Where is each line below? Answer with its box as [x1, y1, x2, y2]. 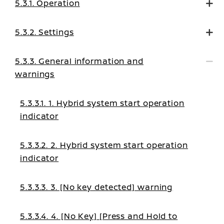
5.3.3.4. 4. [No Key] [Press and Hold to [20, 210, 178, 221]
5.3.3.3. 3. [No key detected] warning [20, 181, 173, 192]
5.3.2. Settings [15, 26, 74, 37]
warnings [15, 68, 55, 79]
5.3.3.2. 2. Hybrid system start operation [20, 139, 188, 150]
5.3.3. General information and [15, 55, 143, 66]
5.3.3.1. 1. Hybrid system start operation [20, 97, 184, 108]
